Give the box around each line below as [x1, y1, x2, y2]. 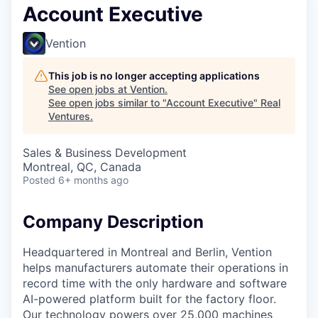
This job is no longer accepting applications [48, 70, 260, 82]
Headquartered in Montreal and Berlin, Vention [23, 244, 272, 259]
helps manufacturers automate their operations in [23, 260, 288, 275]
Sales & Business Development [23, 146, 187, 160]
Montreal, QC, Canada [23, 160, 141, 174]
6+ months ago [58, 174, 128, 186]
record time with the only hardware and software [23, 275, 287, 290]
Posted [23, 174, 55, 186]
